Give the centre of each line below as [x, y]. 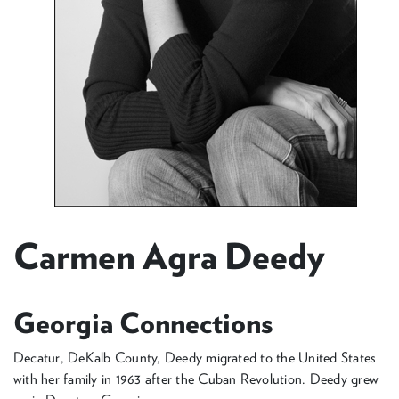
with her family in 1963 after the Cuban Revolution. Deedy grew [196, 379]
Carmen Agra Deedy [169, 256]
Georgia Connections [143, 323]
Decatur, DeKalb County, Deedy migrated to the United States [195, 358]
